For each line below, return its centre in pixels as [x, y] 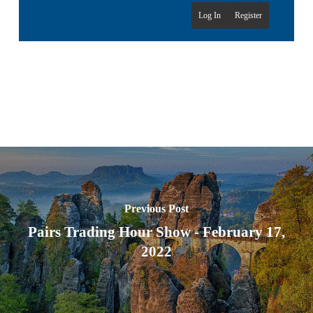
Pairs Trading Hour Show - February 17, [156, 232]
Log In [210, 15]
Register [249, 15]
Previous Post [156, 208]
